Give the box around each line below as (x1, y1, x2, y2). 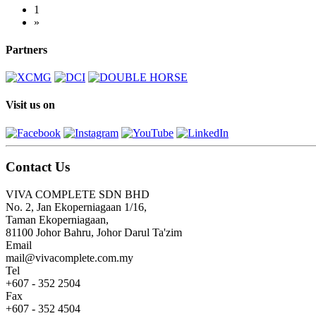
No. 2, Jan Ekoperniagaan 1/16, (6, 201, 147, 214)
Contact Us (6, 159, 70, 175)
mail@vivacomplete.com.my (6, 252, 133, 265)
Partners (6, 43, 47, 56)
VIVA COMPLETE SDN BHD (6, 188, 150, 201)
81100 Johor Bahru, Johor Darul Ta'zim (6, 226, 182, 239)
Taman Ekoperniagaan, (6, 214, 109, 226)
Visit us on (6, 99, 55, 111)
